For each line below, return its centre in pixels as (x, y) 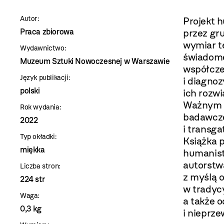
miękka (32, 150)
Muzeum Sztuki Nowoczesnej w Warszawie (95, 61)
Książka (200, 141)
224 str (32, 179)
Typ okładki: (38, 137)
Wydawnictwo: (43, 48)
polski (30, 91)
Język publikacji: (45, 78)
